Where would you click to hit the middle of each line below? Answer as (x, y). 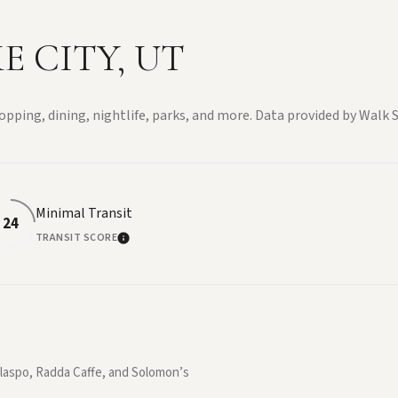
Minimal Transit (84, 214)
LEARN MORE (161, 244)
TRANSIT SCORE (76, 238)
